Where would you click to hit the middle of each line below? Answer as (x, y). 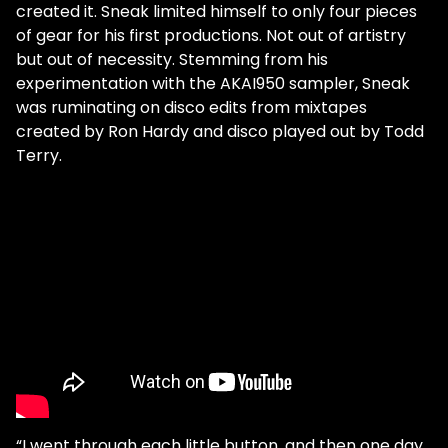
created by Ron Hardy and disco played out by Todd (220, 131)
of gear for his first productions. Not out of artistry (211, 35)
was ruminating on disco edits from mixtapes (191, 107)
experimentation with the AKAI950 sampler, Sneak (213, 83)
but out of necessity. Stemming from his (172, 59)
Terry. (39, 155)
